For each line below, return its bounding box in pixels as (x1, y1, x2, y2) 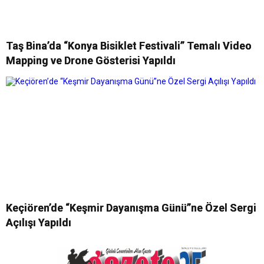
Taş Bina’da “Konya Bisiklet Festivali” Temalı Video (6, 39, 252, 52)
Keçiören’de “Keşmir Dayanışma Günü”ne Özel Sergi (6, 202, 256, 214)
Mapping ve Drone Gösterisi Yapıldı (6, 54, 176, 67)
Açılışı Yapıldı (6, 216, 71, 229)
